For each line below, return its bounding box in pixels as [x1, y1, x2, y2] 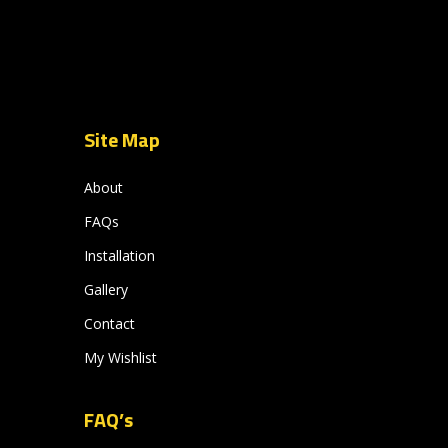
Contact [84, 314, 136, 333]
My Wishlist [84, 348, 158, 367]
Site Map [84, 124, 161, 155]
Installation [84, 246, 156, 265]
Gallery [84, 280, 129, 299]
